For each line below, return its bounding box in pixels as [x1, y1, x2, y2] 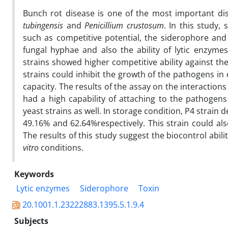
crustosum [126, 19, 164, 31]
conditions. [39, 141, 83, 153]
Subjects [14, 215, 48, 226]
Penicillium [84, 19, 123, 31]
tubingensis [23, 19, 63, 31]
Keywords [14, 168, 54, 180]
